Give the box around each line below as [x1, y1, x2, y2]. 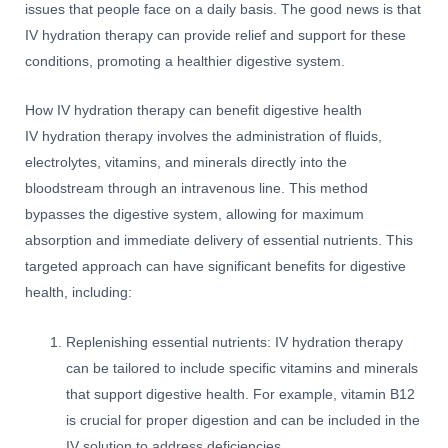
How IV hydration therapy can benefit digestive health [25, 103, 362, 119]
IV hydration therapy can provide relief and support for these [25, 27, 406, 43]
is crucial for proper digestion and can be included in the [66, 413, 421, 429]
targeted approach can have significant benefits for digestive [25, 259, 406, 275]
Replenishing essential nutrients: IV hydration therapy [66, 335, 404, 351]
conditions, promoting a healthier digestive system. [25, 53, 345, 69]
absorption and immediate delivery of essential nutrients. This [25, 233, 413, 249]
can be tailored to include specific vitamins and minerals [66, 361, 419, 377]
